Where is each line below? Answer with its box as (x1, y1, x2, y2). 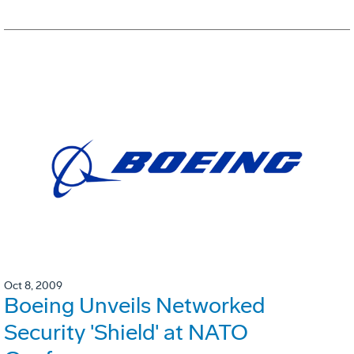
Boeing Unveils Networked (4, 292, 265, 318)
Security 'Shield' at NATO (4, 318, 248, 345)
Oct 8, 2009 (4, 278, 62, 292)
